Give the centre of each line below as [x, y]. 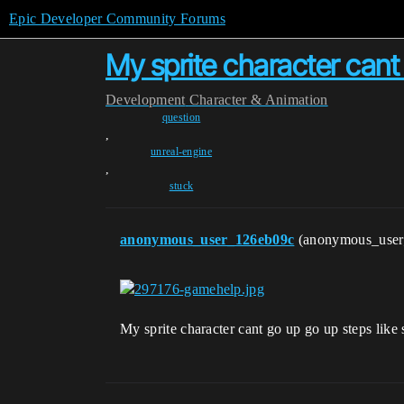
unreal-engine [181, 151]
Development [146, 100]
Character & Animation [258, 100]
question [181, 117]
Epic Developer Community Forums [117, 18]
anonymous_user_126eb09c [207, 239]
